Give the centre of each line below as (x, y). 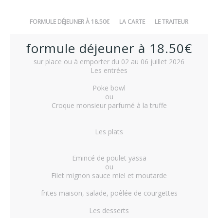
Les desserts (109, 210)
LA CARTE (132, 22)
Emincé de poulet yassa (109, 158)
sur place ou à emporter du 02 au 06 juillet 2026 (109, 62)
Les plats (109, 132)
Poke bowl (109, 88)
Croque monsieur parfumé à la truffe (109, 105)
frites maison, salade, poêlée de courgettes (109, 193)
